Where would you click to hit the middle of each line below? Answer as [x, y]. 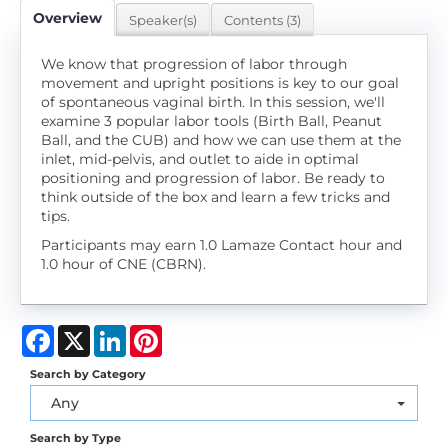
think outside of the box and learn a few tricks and [215, 196]
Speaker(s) [163, 19]
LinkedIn [155, 332]
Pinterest [194, 332]
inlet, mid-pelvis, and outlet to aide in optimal [200, 158]
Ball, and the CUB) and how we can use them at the [221, 139]
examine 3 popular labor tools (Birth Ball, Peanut [211, 120]
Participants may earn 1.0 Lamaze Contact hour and [221, 244]
